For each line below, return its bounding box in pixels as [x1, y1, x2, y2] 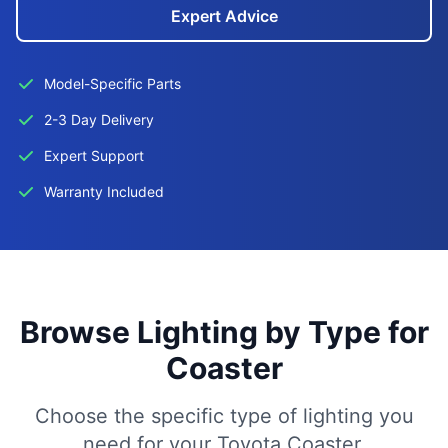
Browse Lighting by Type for [19, 314, 429, 350]
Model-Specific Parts [44, 75, 181, 92]
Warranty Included [44, 183, 164, 200]
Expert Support [44, 147, 144, 164]
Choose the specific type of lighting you [34, 404, 414, 428]
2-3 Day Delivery [44, 111, 154, 128]
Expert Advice [170, 6, 278, 26]
